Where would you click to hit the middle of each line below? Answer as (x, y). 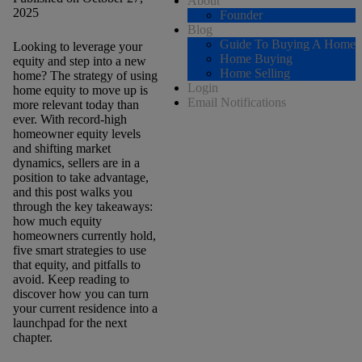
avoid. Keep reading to (71, 279)
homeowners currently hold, (84, 235)
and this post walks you (72, 192)
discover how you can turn (80, 293)
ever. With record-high (69, 119)
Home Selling (255, 73)
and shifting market (61, 148)
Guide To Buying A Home (288, 44)
